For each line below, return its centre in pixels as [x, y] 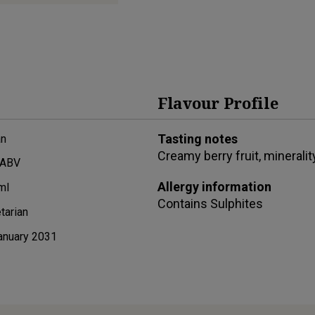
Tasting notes [198, 139]
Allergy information [214, 186]
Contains [184, 203]
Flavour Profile [218, 102]
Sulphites [237, 203]
